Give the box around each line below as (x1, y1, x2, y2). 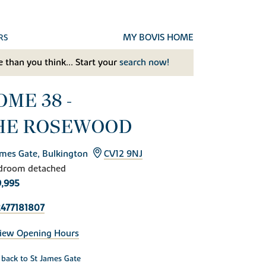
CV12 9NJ (104, 147, 142, 160)
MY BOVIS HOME (123, 31, 194, 43)
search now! (119, 56, 169, 68)
